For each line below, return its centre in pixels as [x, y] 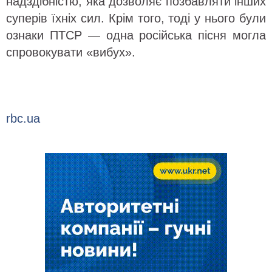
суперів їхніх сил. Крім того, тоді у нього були [136, 18]
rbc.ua [23, 118]
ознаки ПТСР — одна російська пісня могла [136, 35]
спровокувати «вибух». [71, 52]
